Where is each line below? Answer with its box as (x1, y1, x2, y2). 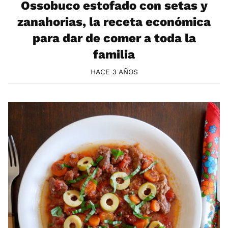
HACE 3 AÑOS (90, 67, 138, 76)
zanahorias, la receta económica (17, 15, 211, 30)
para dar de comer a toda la (32, 31, 196, 46)
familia (93, 47, 135, 62)
